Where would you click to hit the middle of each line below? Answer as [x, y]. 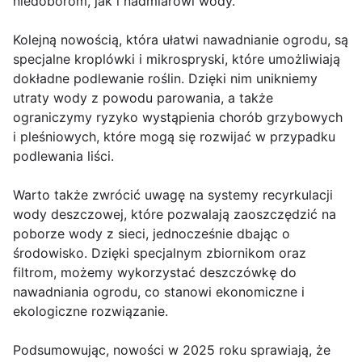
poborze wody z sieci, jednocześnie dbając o [152, 233]
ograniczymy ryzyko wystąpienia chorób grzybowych [178, 117]
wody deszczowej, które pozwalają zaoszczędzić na [175, 214]
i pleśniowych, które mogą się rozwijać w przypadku [174, 136]
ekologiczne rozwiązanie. [90, 311]
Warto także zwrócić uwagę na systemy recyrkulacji [173, 194]
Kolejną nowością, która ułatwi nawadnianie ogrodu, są [181, 39]
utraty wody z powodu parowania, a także [143, 97]
